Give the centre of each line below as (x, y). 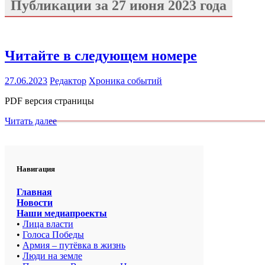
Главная (34, 192)
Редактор (68, 80)
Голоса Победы (53, 234)
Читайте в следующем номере (101, 55)
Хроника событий (125, 80)
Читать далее (31, 121)
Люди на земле (52, 256)
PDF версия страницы (49, 101)
